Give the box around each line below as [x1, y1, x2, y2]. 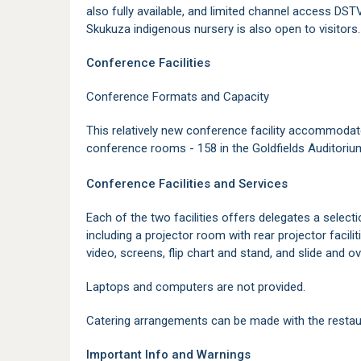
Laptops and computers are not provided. [86, 280, 305, 294]
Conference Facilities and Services [86, 176, 288, 191]
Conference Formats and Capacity [86, 89, 269, 104]
